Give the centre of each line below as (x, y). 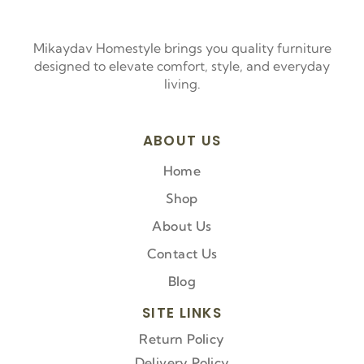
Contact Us (182, 253)
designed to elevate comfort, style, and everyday (182, 66)
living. (182, 84)
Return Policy (182, 339)
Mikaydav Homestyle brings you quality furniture (182, 48)
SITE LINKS (182, 313)
